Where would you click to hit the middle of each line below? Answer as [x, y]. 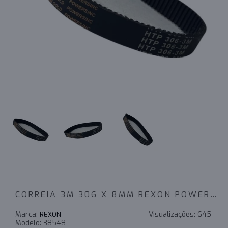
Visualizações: [173, 215]
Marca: [27, 215]
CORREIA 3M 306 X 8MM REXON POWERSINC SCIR [213, 195]
